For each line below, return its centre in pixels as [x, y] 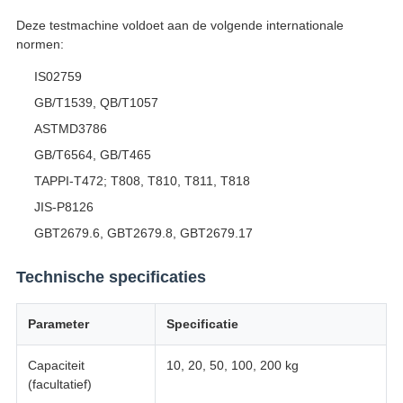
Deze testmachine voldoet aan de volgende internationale [179, 26]
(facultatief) [59, 385]
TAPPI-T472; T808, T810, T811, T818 [142, 181]
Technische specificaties [111, 278]
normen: [40, 45]
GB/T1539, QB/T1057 [96, 103]
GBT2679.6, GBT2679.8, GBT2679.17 [143, 233]
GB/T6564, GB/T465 [92, 155]
